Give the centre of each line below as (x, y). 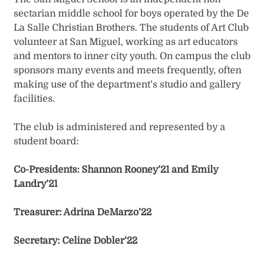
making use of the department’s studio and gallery (127, 85)
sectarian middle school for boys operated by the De (132, 14)
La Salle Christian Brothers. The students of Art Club (132, 28)
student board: (46, 142)
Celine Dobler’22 (100, 241)
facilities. (35, 99)
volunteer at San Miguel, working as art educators (126, 42)
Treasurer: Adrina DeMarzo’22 (83, 213)
